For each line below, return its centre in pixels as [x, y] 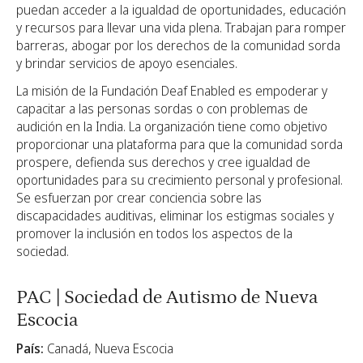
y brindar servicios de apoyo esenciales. [127, 64]
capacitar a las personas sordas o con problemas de [162, 109]
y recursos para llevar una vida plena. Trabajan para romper [181, 28]
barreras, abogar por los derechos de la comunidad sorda [178, 46]
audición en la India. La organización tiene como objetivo [172, 127]
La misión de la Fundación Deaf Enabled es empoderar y [172, 91]
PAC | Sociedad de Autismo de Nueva [167, 297]
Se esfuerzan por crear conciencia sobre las [139, 198]
